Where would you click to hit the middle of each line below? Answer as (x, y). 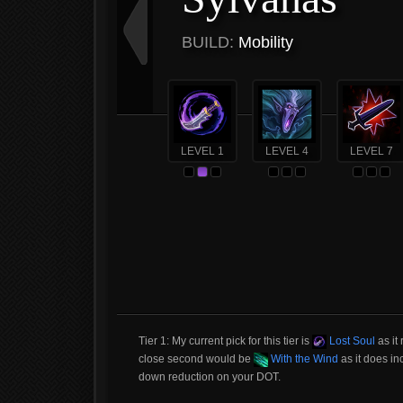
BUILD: (208, 42)
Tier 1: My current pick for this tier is (225, 341)
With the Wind (303, 359)
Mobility (264, 42)
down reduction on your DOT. (210, 377)
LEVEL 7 (372, 151)
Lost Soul (351, 341)
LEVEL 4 (287, 151)
